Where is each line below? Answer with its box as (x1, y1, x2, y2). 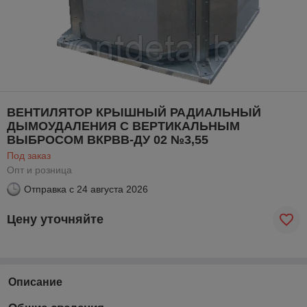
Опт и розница (7, 164, 72, 175)
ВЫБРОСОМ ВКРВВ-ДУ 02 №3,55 (7, 132, 208, 147)
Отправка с (24, 183, 74, 195)
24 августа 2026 (77, 183, 148, 195)
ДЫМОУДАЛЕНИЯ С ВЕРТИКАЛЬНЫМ (7, 119, 240, 133)
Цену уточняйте (7, 212, 103, 227)
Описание (8, 275, 62, 288)
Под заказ (7, 149, 51, 161)
